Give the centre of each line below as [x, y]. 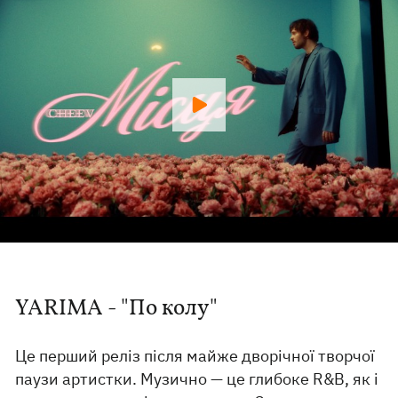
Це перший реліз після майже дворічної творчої [195, 356]
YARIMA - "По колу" [117, 309]
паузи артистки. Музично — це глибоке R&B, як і [197, 379]
